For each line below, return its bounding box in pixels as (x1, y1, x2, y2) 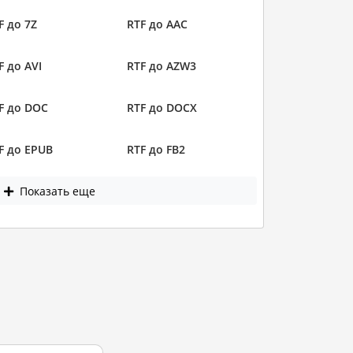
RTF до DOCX (127, 100, 197, 116)
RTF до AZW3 (127, 58, 196, 74)
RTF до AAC (127, 17, 188, 32)
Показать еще (16, 183, 95, 199)
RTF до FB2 (127, 142, 185, 158)
